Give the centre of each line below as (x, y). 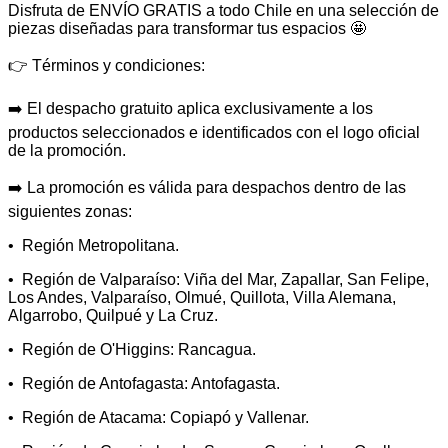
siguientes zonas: (70, 211)
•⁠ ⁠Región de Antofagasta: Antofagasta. (144, 383)
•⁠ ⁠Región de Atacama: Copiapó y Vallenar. (158, 417)
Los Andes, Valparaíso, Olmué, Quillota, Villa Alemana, (202, 297)
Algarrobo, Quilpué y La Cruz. (113, 315)
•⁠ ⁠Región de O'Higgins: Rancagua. (132, 349)
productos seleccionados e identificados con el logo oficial (214, 132)
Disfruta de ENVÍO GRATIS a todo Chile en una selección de (223, 10)
